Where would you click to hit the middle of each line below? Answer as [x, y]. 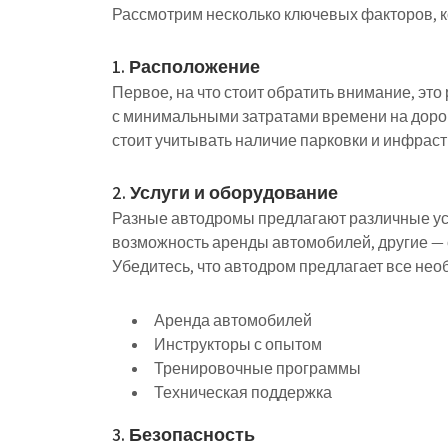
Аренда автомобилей [233, 320]
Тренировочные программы [257, 368]
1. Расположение [186, 66]
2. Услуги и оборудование [225, 192]
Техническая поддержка [243, 392]
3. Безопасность [183, 434]
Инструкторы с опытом [238, 344]
